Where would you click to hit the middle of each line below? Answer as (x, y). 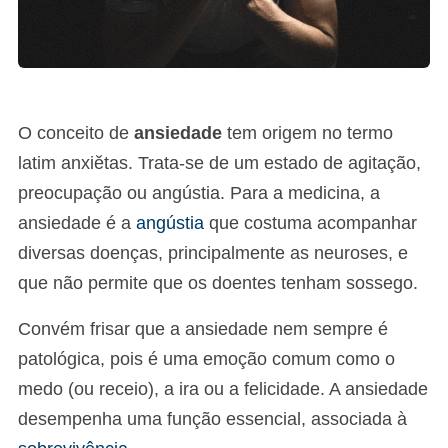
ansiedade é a (77, 222)
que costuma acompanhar (310, 222)
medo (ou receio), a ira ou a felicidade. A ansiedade (223, 388)
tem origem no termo (307, 132)
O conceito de (76, 132)
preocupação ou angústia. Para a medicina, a (199, 192)
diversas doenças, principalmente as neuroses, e (213, 252)
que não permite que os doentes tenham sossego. (218, 282)
